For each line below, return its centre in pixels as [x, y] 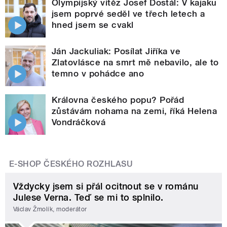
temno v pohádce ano [98, 73]
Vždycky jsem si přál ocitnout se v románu [106, 186]
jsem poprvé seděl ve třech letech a [128, 13]
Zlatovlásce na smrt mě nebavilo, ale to [135, 62]
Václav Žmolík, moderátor [50, 210]
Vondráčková [79, 122]
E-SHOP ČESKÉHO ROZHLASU [71, 164]
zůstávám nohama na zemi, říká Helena [135, 111]
